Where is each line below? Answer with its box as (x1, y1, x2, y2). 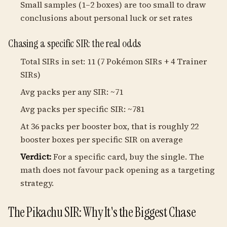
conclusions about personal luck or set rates (20, 12, 193, 23)
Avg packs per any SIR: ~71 (20, 86, 123, 97)
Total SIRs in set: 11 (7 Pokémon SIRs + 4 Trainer (20, 56, 207, 67)
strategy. (20, 177, 54, 188)
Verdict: (20, 151, 51, 162)
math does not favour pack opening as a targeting (20, 164, 215, 175)
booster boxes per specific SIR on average (20, 134, 183, 145)
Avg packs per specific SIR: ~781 (20, 103, 144, 115)
